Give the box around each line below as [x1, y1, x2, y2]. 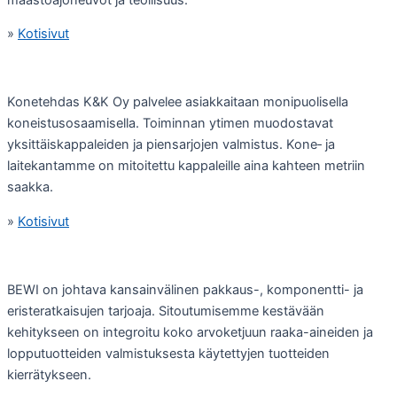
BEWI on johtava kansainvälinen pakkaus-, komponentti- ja [7, 282, 363, 299]
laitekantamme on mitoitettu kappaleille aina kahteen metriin [7, 158, 365, 175]
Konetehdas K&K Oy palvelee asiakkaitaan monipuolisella [7, 94, 348, 111]
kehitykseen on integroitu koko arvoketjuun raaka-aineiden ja [7, 324, 373, 341]
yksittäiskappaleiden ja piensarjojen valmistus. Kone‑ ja [7, 136, 335, 153]
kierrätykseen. [7, 367, 91, 384]
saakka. [7, 179, 53, 196]
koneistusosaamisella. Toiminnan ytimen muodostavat [7, 115, 333, 132]
